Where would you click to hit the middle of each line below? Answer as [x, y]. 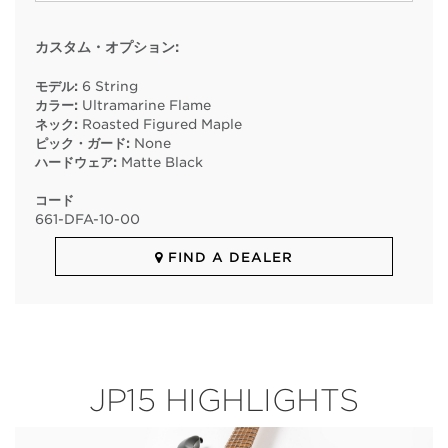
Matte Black [162, 162]
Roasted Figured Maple [162, 124]
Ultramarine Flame [146, 105]
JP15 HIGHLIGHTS [224, 400]
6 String [110, 86]
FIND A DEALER [228, 258]
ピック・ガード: [82, 143]
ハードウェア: [76, 162]
